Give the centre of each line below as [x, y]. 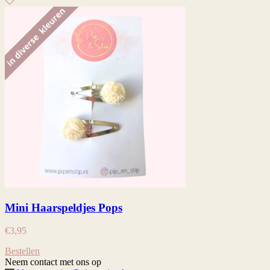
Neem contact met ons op [53, 262]
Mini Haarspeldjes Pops [64, 207]
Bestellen [22, 251]
